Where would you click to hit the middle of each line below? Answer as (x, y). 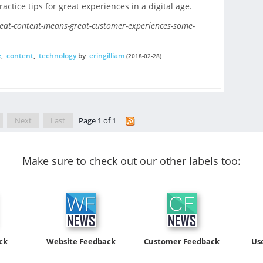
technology (57, 56)
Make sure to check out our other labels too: (131, 161)
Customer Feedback (182, 241)
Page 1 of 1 (98, 121)
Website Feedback (81, 241)
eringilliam (107, 56)
